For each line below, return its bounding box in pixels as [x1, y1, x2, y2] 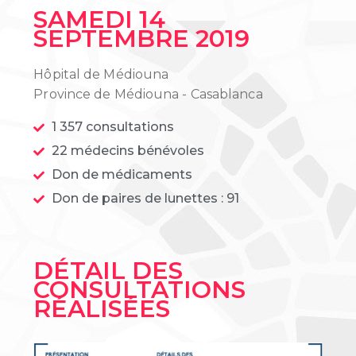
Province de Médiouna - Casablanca [33, 86, 263, 102]
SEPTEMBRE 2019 [33, 23, 250, 53]
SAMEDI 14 [33, 4, 166, 34]
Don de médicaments [51, 166, 192, 182]
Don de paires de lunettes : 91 [51, 190, 239, 206]
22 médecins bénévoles [51, 142, 204, 158]
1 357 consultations [51, 118, 174, 134]
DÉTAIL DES [33, 255, 184, 285]
